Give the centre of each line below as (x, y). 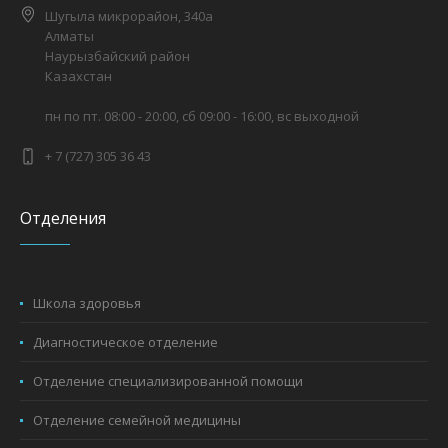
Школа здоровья (87, 302)
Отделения (63, 217)
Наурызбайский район (118, 55)
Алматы (70, 35)
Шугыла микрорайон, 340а (129, 15)
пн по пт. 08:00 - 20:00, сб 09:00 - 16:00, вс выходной (202, 115)
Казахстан (79, 75)
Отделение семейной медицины (137, 419)
